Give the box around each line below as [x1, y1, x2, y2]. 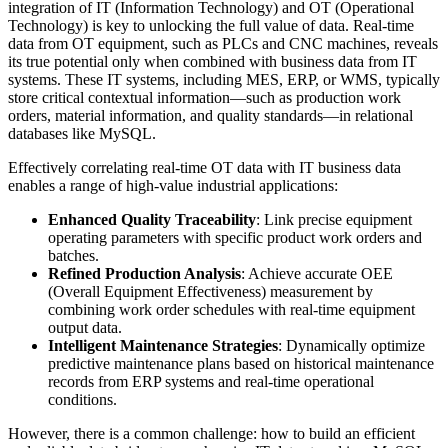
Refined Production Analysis [48, 265, 241, 283]
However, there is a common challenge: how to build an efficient [8, 425, 415, 443]
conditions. [48, 391, 117, 409]
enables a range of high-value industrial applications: [8, 177, 338, 195]
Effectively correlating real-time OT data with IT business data [8, 159, 401, 177]
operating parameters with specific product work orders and [48, 229, 422, 247]
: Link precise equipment [256, 211, 412, 229]
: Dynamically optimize [278, 337, 425, 355]
